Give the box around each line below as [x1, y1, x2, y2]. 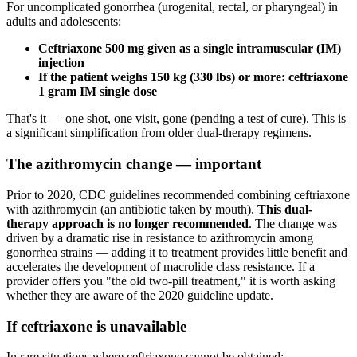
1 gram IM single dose [38, 84, 157, 99]
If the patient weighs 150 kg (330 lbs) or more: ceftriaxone [38, 70, 348, 84]
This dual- [257, 202, 312, 216]
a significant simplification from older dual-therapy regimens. [6, 126, 312, 140]
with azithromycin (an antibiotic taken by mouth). [6, 202, 257, 216]
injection [38, 56, 84, 70]
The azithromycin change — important [6, 155, 261, 173]
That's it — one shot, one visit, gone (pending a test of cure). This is [6, 112, 346, 126]
